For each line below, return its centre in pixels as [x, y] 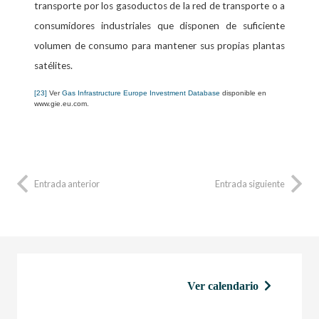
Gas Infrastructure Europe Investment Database [141, 93]
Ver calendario [223, 286]
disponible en [243, 93]
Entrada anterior [67, 183]
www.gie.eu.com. [62, 103]
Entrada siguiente [250, 183]
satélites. [53, 65]
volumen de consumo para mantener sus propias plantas [159, 45]
